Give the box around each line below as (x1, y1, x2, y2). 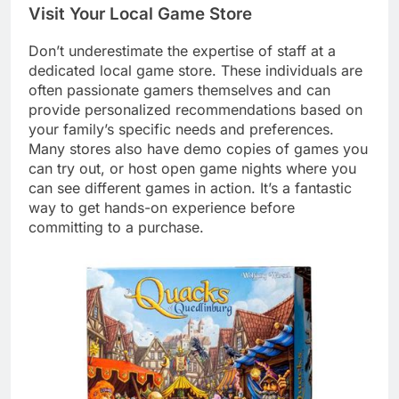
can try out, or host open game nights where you (28, 159, 356, 177)
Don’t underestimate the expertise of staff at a (28, 41, 336, 60)
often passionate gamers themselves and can (28, 80, 330, 99)
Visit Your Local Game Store (28, 3, 252, 24)
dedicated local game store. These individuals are (28, 61, 362, 79)
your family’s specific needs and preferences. (28, 119, 334, 138)
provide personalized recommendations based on (28, 100, 362, 118)
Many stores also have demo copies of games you (28, 139, 368, 158)
